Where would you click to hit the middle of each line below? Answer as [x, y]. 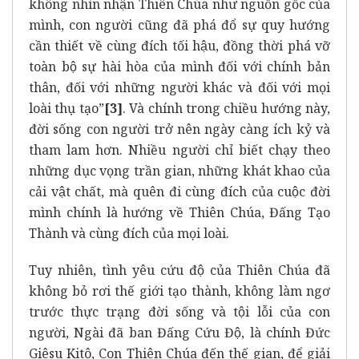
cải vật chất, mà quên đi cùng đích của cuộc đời [179, 192]
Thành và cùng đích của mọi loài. [129, 234]
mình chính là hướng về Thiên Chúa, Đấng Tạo [179, 213]
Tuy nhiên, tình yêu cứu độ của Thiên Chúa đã [179, 270]
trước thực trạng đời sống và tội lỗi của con [179, 312]
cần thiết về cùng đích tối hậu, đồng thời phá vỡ [179, 46]
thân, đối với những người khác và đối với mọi [179, 88]
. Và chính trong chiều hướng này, [226, 109]
